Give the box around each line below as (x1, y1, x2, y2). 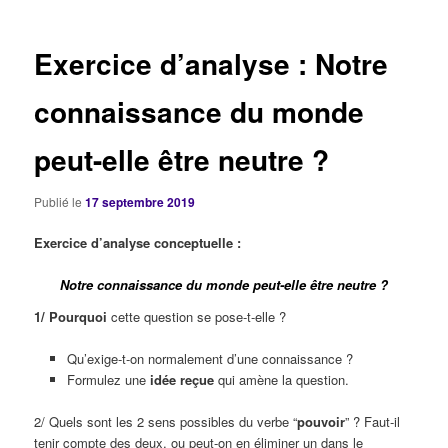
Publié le (34, 192, 86, 210)
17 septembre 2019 (85, 192, 196, 211)
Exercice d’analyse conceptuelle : (34, 233, 242, 252)
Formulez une (66, 369, 150, 389)
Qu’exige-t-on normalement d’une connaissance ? (66, 348, 357, 368)
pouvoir (297, 411, 346, 431)
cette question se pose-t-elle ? (107, 306, 291, 326)
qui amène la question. (213, 369, 349, 389)
